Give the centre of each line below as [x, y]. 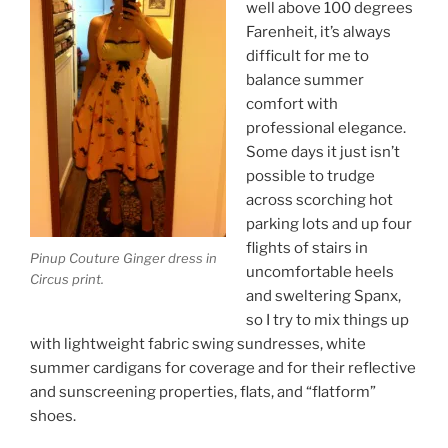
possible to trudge [310, 176]
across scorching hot [319, 200]
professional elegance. [325, 128]
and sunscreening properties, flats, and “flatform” [203, 392]
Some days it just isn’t [322, 152]
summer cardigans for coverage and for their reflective [223, 368]
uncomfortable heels [319, 272]
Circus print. [67, 278]
